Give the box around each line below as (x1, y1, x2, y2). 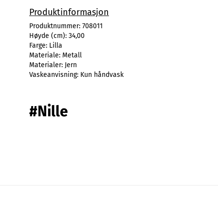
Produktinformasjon (29, 6, 109, 18)
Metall (62, 51, 82, 59)
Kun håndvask (80, 70, 124, 79)
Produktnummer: (29, 21, 82, 30)
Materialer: (29, 60, 65, 69)
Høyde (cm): (29, 31, 69, 40)
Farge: (29, 41, 49, 50)
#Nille (29, 102, 68, 120)
